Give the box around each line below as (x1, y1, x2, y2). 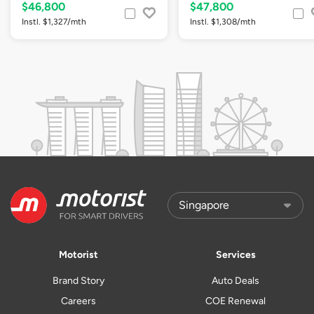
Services (215, 248, 256, 261)
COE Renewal (205, 294, 266, 307)
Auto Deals (212, 274, 259, 287)
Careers (61, 294, 96, 307)
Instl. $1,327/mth (22, 16, 86, 27)
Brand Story (53, 274, 104, 287)
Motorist (59, 248, 98, 261)
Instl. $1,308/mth (190, 16, 256, 27)
